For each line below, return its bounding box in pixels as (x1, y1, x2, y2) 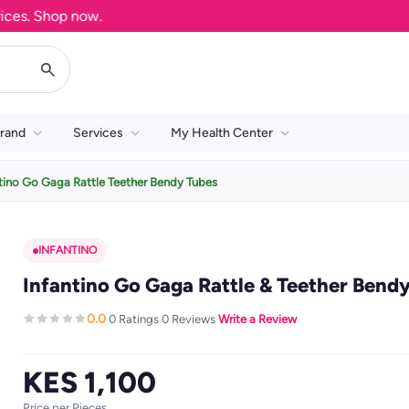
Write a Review (217, 311, 297, 326)
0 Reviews (161, 311, 215, 326)
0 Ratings (108, 311, 159, 326)
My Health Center (171, 125, 273, 141)
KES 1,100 (22, 365, 156, 400)
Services (73, 125, 123, 141)
